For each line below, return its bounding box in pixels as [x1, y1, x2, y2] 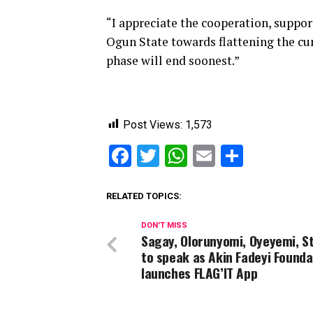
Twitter [159, 142, 228, 169]
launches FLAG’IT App [141, 262, 258, 283]
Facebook [131, 142, 224, 169]
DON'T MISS [141, 220, 187, 230]
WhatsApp [187, 142, 288, 169]
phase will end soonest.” [106, 52, 240, 68]
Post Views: [123, 117, 182, 131]
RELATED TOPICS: [106, 190, 182, 201]
